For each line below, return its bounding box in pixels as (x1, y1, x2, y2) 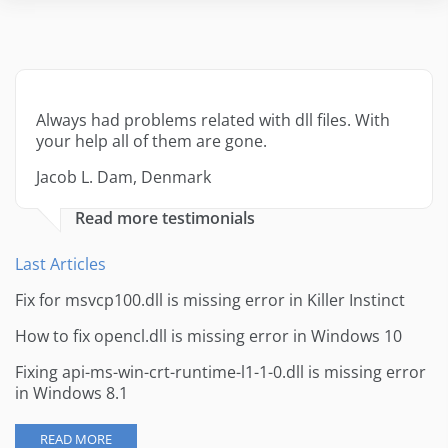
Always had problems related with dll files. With (36, 109, 390, 132)
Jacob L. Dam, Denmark (36, 166, 211, 189)
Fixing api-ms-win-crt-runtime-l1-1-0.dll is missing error (15, 361, 426, 384)
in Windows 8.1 (15, 382, 128, 405)
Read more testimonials (75, 207, 255, 230)
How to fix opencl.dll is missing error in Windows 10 (15, 325, 402, 348)
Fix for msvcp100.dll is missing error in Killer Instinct (15, 289, 405, 312)
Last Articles (15, 253, 106, 276)
